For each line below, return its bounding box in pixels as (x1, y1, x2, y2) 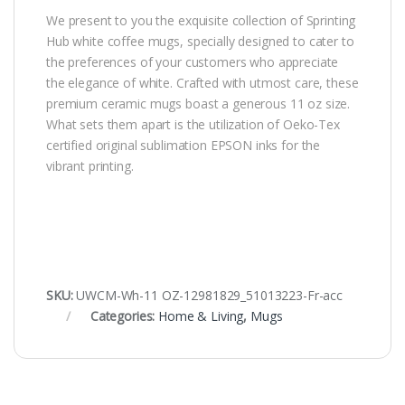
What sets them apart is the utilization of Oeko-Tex (46, 116, 340, 134)
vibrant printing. (46, 157, 134, 175)
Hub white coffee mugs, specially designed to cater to (46, 33, 354, 51)
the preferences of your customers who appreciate (46, 53, 339, 71)
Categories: (89, 307, 159, 325)
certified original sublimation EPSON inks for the (46, 137, 321, 155)
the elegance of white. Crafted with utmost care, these (46, 74, 359, 92)
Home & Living (158, 307, 244, 325)
